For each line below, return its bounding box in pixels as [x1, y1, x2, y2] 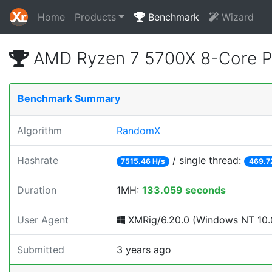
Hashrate [17, 154, 58, 166]
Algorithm [17, 124, 62, 137]
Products [75, 11, 116, 23]
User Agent [17, 214, 69, 226]
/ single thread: [169, 154, 245, 166]
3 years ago [117, 243, 171, 256]
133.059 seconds [142, 184, 226, 196]
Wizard [218, 11, 254, 23]
